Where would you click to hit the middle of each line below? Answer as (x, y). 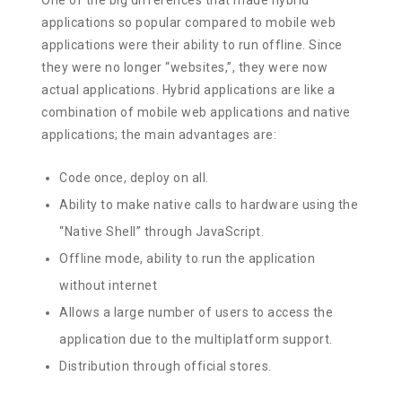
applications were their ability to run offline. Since (192, 44)
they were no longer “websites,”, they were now (185, 67)
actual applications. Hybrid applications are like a (188, 89)
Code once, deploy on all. (134, 177)
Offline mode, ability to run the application (188, 258)
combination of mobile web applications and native (196, 112)
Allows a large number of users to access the (197, 312)
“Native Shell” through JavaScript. (162, 231)
